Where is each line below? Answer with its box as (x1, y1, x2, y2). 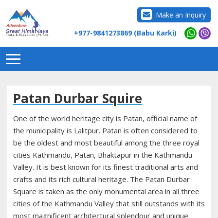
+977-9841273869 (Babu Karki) (74, 28, 177, 37)
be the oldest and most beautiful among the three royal (13, 138, 200, 148)
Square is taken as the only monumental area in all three (13, 186, 200, 197)
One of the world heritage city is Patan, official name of (13, 113, 197, 124)
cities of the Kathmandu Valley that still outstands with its (13, 199, 205, 209)
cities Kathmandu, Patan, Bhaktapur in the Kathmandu (13, 150, 192, 160)
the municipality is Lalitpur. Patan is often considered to (13, 126, 198, 136)
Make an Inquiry (156, 10, 206, 20)
